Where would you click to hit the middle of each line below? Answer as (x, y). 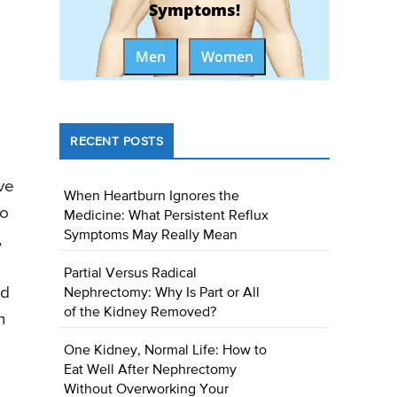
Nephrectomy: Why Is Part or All (162, 294)
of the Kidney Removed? (140, 313)
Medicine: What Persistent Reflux (167, 217)
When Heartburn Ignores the (152, 197)
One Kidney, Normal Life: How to (166, 351)
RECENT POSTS (117, 142)
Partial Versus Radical (131, 274)
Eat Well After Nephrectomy (151, 371)
